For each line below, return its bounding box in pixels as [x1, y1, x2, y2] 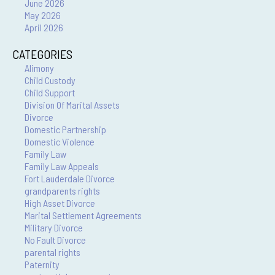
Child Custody [25, 74, 76, 86]
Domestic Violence [25, 136, 95, 147]
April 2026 [25, 21, 63, 33]
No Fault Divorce [25, 234, 86, 246]
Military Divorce [25, 222, 83, 233]
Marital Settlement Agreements [25, 209, 142, 221]
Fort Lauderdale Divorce [25, 172, 115, 184]
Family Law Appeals [25, 160, 99, 172]
